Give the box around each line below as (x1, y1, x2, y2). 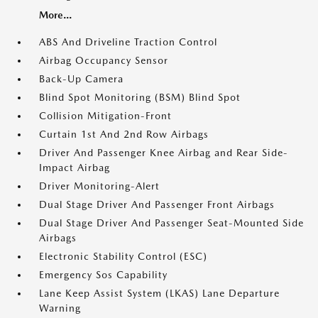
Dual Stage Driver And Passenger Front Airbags (39, 199, 275, 210)
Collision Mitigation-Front (39, 110, 172, 121)
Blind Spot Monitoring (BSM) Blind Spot (39, 92, 241, 103)
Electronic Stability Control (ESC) (39, 251, 207, 262)
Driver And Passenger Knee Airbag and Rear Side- (39, 147, 288, 158)
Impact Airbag (39, 162, 110, 173)
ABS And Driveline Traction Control (39, 36, 217, 48)
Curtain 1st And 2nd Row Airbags (39, 128, 209, 140)
